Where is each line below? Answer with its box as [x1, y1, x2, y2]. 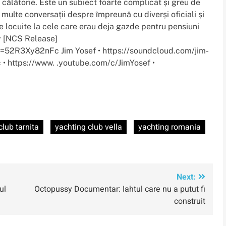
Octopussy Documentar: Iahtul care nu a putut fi [34, 183, 205, 196]
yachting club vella [55, 121, 122, 134]
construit [174, 195, 205, 208]
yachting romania [138, 121, 201, 134]
